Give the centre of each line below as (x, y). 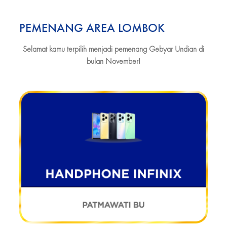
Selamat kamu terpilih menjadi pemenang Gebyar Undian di (113, 49)
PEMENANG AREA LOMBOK (92, 27)
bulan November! (113, 61)
